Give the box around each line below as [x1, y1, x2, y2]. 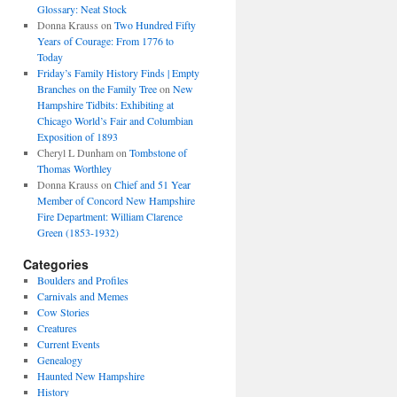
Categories [23, 255, 89, 273]
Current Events [36, 337, 100, 351]
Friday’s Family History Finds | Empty [36, 66, 199, 80]
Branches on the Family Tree [36, 82, 157, 96]
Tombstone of [128, 145, 187, 160]
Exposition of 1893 [36, 129, 118, 144]
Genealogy [36, 353, 82, 367]
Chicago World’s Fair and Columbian [36, 113, 193, 128]
